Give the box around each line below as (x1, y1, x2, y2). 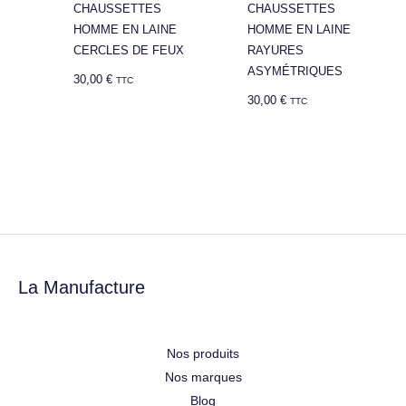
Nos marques (164, 369, 242, 384)
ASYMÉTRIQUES (247, 64, 343, 79)
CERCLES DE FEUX (73, 43, 185, 58)
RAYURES (247, 43, 304, 58)
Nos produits (167, 345, 239, 361)
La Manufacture (18, 276, 145, 297)
